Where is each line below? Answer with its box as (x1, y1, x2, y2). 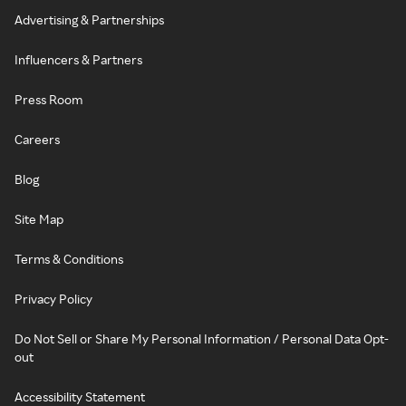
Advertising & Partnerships (14, 12, 164, 27)
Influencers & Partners (14, 52, 142, 67)
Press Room (14, 92, 82, 107)
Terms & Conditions (14, 251, 123, 266)
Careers (14, 131, 60, 147)
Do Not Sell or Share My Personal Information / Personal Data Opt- (14, 331, 389, 346)
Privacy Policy (14, 291, 92, 306)
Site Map (14, 211, 63, 227)
